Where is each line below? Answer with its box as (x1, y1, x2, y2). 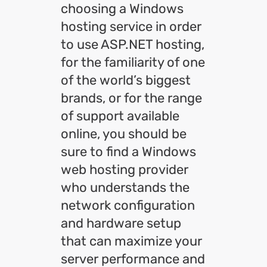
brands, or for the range (61, 90, 202, 106)
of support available (61, 108, 179, 124)
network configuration (61, 197, 195, 213)
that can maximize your (61, 233, 202, 249)
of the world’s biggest (61, 72, 191, 88)
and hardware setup (61, 215, 181, 231)
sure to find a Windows (61, 144, 196, 160)
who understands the (61, 179, 190, 195)
